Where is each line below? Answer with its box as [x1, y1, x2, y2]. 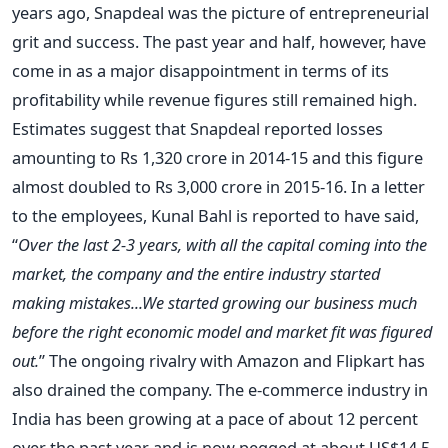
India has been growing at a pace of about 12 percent [12, 406, 418, 430]
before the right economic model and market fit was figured [12, 319, 432, 343]
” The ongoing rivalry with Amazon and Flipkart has [39, 348, 425, 372]
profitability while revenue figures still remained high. [12, 87, 417, 111]
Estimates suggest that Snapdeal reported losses [12, 116, 383, 140]
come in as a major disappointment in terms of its [12, 58, 389, 82]
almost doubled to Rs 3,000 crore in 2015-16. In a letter [12, 174, 425, 198]
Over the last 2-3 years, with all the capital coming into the [18, 232, 427, 256]
